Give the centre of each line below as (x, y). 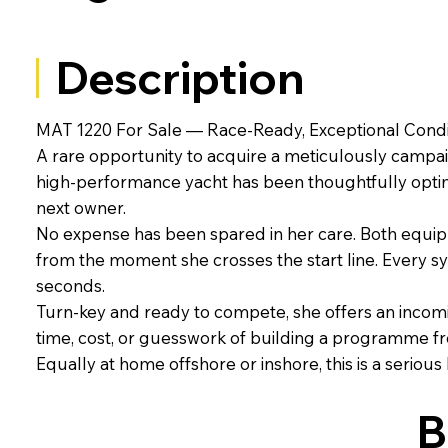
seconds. (71, 285)
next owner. (81, 207)
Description (180, 78)
